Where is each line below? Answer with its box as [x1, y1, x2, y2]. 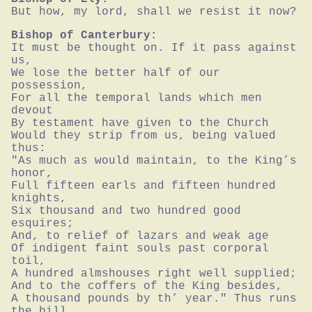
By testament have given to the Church [11, 117, 269, 130]
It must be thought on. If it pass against [11, 42, 297, 55]
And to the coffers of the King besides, [11, 280, 283, 293]
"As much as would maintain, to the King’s [11, 155, 297, 168]
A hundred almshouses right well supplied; [11, 267, 297, 281]
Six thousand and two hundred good [11, 205, 241, 218]
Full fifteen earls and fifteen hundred [11, 180, 276, 193]
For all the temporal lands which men [11, 92, 262, 105]
